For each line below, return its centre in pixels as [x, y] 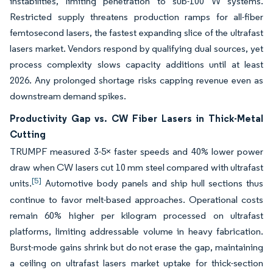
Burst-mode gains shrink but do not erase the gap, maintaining [136, 247]
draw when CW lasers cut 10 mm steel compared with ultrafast [136, 168]
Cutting [28, 134]
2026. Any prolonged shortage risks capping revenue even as [136, 80]
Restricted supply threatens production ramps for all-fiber [136, 17]
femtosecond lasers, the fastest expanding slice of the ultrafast [136, 33]
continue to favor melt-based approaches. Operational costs [136, 200]
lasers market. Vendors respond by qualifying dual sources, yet [136, 49]
